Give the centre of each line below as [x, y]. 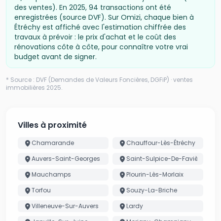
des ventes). [36, 7]
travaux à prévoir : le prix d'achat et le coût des [95, 37]
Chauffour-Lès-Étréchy [161, 143]
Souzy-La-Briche [152, 190]
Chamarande [53, 143]
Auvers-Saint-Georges [66, 159]
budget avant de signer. [55, 57]
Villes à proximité [52, 125]
